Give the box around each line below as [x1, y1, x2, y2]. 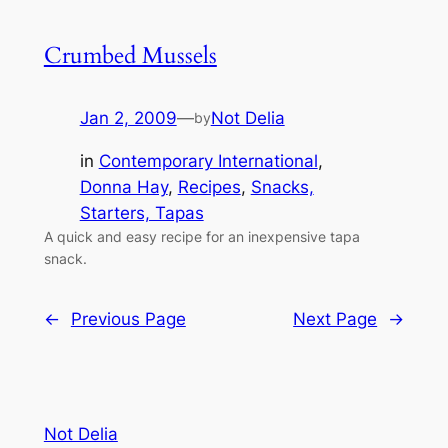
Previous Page [70, 309, 186, 330]
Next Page [293, 309, 378, 330]
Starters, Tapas [79, 203, 204, 224]
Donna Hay [79, 177, 168, 198]
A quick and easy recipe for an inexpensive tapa [43, 228, 360, 246]
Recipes [177, 177, 241, 198]
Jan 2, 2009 [79, 108, 177, 129]
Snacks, [250, 177, 314, 198]
